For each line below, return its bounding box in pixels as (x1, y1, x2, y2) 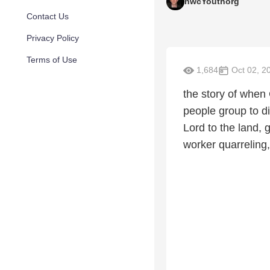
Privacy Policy (27, 33, 79, 43)
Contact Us (27, 11, 69, 21)
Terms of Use (27, 55, 77, 64)
